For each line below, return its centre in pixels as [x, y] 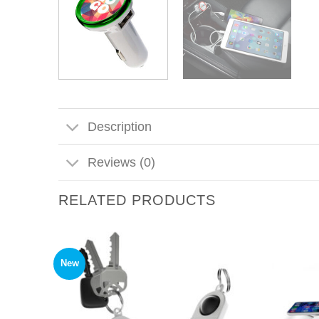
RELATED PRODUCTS [137, 200]
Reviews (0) [121, 163]
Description [119, 126]
